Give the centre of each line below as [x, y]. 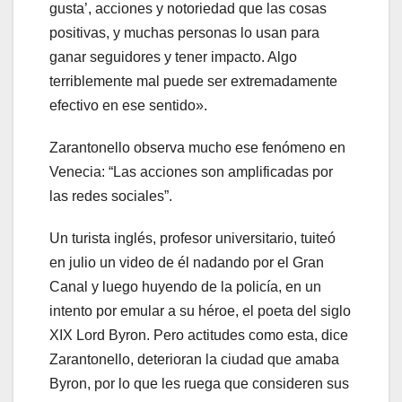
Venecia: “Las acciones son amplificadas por [191, 172]
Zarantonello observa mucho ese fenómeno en [197, 148]
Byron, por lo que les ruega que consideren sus [199, 384]
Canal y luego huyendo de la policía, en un [185, 287]
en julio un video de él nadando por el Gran [187, 263]
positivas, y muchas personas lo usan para [184, 33]
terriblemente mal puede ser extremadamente [193, 82]
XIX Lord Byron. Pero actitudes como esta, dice [199, 336]
